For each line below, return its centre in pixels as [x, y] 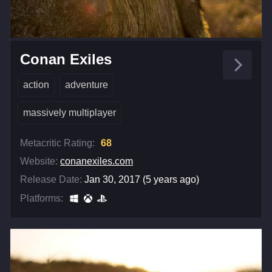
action [36, 84]
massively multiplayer [70, 112]
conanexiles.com [97, 161]
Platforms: [42, 198]
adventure [87, 84]
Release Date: [51, 179]
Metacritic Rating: [57, 143]
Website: [39, 161]
